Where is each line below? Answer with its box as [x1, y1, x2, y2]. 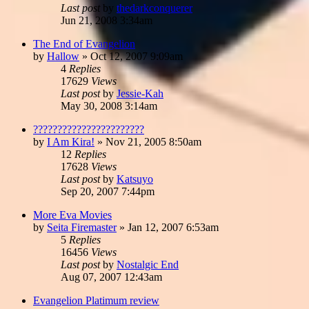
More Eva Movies [33, 208, 112, 221]
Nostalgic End [117, 258, 179, 270]
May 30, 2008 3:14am [61, 99, 157, 112]
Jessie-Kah [117, 87, 163, 99]
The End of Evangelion [33, 37, 135, 50]
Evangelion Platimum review [33, 294, 159, 306]
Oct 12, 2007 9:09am [90, 50, 183, 62]
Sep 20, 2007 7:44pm [61, 185, 154, 197]
